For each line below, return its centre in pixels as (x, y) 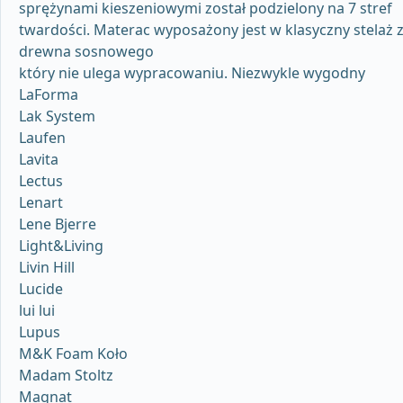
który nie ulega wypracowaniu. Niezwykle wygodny (192, 73)
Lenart (41, 203)
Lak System (57, 116)
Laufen (42, 138)
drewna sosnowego (86, 52)
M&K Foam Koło (73, 354)
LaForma (49, 95)
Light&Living (61, 246)
